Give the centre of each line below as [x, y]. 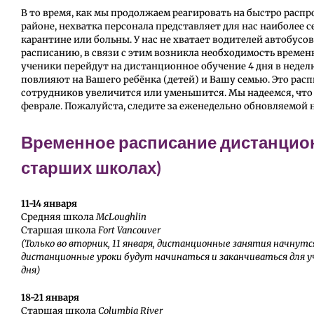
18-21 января [50, 298]
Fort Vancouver [129, 231]
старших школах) [91, 168]
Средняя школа [58, 217]
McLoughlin [121, 217]
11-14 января [49, 204]
